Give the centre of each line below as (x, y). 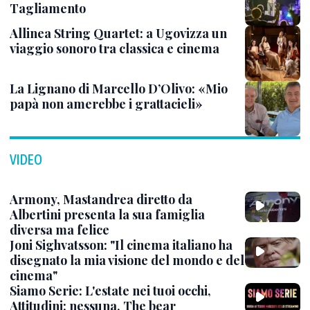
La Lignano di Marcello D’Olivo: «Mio (119, 88)
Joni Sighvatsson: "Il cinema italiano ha (121, 245)
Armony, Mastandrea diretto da (101, 199)
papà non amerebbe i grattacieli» (106, 103)
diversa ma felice (60, 229)
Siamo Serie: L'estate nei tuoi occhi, (110, 290)
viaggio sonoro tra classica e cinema (115, 48)
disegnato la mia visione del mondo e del (127, 260)
